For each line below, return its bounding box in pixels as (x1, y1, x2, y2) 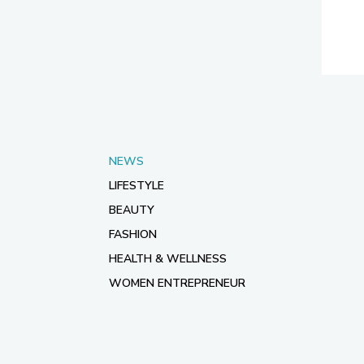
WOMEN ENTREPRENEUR (109, 275, 245, 291)
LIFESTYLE (109, 178, 164, 193)
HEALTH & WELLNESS (109, 251, 227, 266)
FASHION (109, 227, 157, 242)
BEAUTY (109, 202, 154, 218)
